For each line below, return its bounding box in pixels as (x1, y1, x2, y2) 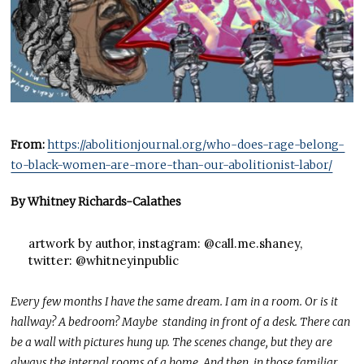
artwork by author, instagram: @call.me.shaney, (28, 236, 302, 252)
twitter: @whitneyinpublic (28, 253, 179, 269)
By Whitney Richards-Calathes (11, 194, 182, 210)
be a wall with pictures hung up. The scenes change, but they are (11, 335, 333, 350)
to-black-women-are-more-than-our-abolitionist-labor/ (11, 158, 333, 173)
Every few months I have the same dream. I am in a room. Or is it (11, 294, 339, 310)
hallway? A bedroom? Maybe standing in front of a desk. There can (11, 314, 351, 330)
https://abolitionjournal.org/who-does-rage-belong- (47, 137, 345, 153)
